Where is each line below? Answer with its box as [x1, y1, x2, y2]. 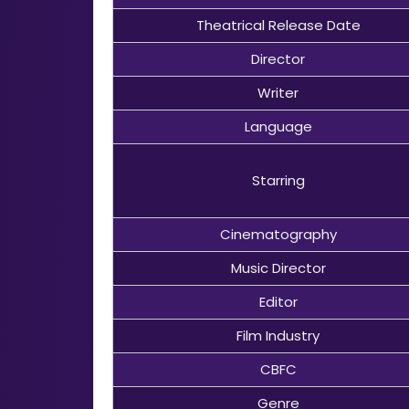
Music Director [230, 257, 326, 278]
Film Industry [236, 325, 320, 345]
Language [244, 116, 312, 136]
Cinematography [219, 224, 337, 244]
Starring [251, 170, 305, 190]
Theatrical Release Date [195, 15, 361, 35]
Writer [257, 82, 299, 102]
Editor [258, 291, 298, 311]
